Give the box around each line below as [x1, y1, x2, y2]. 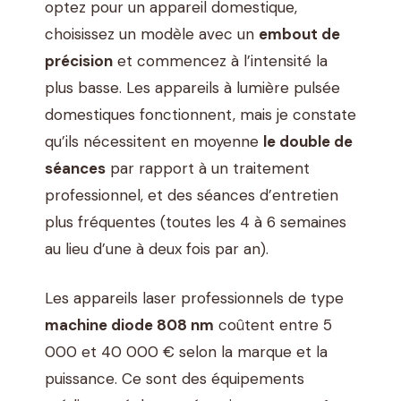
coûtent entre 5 [214, 315, 332, 336]
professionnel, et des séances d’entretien [45, 184, 338, 205]
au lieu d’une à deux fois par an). [45, 238, 269, 259]
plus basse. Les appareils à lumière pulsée [45, 77, 340, 98]
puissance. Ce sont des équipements [45, 369, 304, 389]
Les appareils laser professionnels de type [45, 288, 344, 309]
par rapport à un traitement [106, 158, 310, 178]
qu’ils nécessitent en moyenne [45, 131, 263, 151]
